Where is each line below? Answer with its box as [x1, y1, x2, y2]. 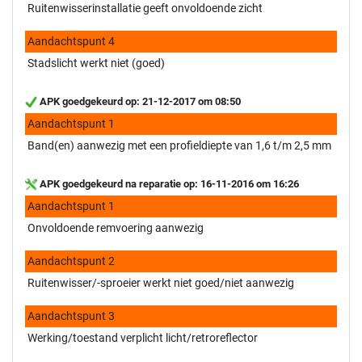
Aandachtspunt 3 [27, 309, 115, 322]
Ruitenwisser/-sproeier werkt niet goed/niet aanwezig [27, 276, 294, 289]
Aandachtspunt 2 [27, 254, 115, 267]
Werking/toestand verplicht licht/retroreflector [27, 330, 258, 344]
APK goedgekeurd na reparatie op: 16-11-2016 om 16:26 [37, 177, 299, 190]
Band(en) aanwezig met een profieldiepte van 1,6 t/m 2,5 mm [27, 138, 331, 152]
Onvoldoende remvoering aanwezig [27, 221, 204, 234]
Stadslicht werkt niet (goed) [27, 56, 165, 69]
